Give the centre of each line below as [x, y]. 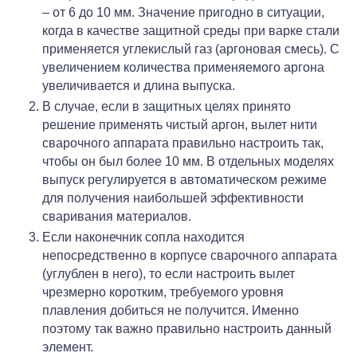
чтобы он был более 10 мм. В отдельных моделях [188, 161]
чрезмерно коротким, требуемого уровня [163, 292]
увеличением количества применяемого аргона [183, 67]
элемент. [69, 347]
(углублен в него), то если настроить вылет [169, 273]
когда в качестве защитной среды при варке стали [191, 30]
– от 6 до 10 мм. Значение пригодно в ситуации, [183, 12]
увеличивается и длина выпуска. [139, 85]
